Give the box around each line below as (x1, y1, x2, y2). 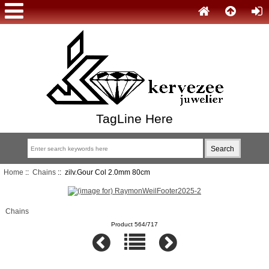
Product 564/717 (111, 220, 158, 228)
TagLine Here (96, 112, 173, 125)
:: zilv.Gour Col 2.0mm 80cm (55, 168, 150, 176)
